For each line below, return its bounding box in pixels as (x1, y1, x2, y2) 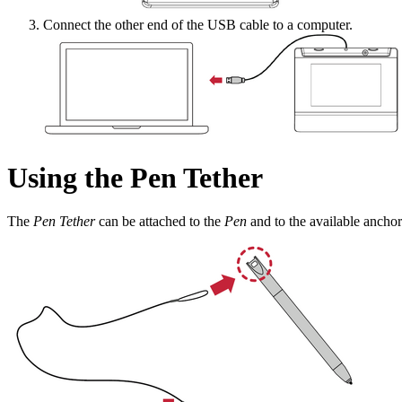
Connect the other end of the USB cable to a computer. (43, 17, 353, 33)
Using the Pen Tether (7, 161, 263, 194)
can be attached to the (95, 213, 224, 229)
